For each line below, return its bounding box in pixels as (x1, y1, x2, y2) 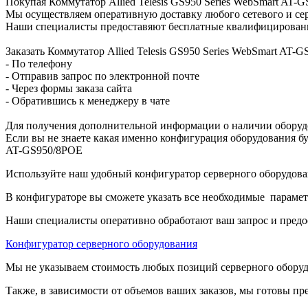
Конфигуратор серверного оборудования (5, 237, 197, 250)
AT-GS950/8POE (5, 144, 82, 156)
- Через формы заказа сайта (5, 82, 132, 94)
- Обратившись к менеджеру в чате (5, 94, 170, 107)
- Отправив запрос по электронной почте (5, 69, 199, 82)
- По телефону (5, 57, 72, 69)
